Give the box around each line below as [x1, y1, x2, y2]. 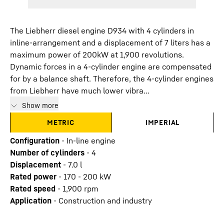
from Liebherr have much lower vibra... [10, 85, 149, 95]
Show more [22, 101, 58, 109]
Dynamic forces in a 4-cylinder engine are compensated [10, 61, 211, 71]
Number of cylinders [10, 147, 84, 157]
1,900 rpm [62, 183, 98, 193]
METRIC [47, 118, 74, 126]
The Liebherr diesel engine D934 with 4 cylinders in [10, 25, 194, 35]
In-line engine [66, 135, 115, 145]
